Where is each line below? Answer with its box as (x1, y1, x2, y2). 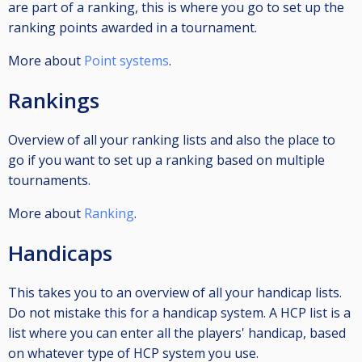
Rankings (8, 86, 99, 116)
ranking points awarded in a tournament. (8, 19, 257, 37)
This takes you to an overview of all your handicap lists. (8, 284, 342, 302)
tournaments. (8, 171, 90, 190)
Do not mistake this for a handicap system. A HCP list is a (8, 304, 351, 322)
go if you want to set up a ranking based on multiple (8, 151, 325, 170)
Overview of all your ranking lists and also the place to (8, 131, 335, 149)
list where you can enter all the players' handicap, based (8, 324, 346, 343)
